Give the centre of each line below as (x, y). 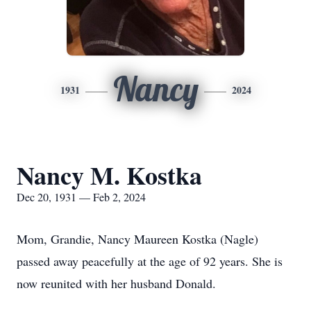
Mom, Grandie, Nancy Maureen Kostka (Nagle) (137, 239)
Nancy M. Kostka (109, 175)
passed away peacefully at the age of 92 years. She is (150, 261)
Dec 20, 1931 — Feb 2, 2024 (81, 197)
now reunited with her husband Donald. (116, 283)
